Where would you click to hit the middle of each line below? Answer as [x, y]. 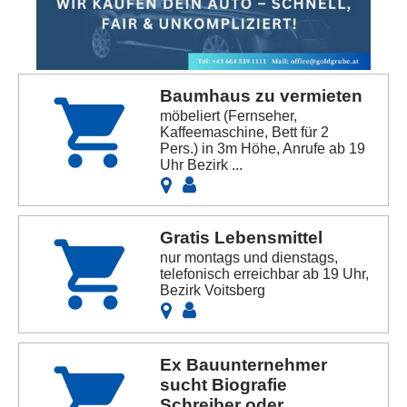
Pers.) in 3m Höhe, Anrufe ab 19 [263, 148]
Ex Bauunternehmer [244, 364]
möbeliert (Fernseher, [229, 115]
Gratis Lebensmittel [242, 237]
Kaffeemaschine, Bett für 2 [245, 132]
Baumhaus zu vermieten [262, 95]
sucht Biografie [224, 384]
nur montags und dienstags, [249, 257]
